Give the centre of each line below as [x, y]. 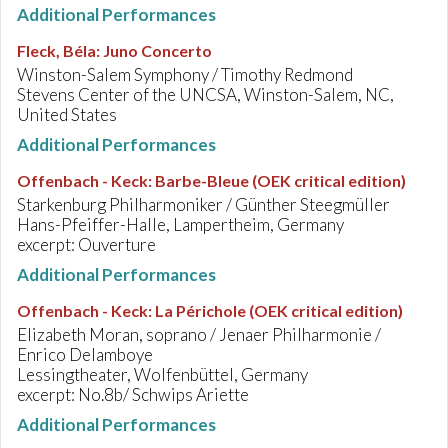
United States [67, 114]
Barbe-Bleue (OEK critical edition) [280, 180]
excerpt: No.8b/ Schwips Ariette [133, 394]
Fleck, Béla [56, 50]
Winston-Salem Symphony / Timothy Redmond [185, 74]
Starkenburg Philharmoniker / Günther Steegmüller [203, 204]
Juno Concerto [157, 50]
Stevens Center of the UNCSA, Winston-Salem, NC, [205, 94]
